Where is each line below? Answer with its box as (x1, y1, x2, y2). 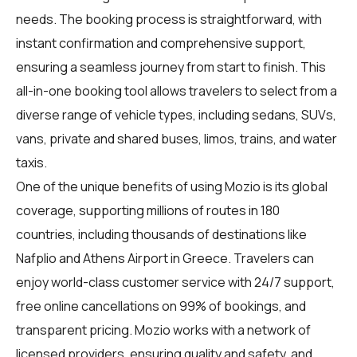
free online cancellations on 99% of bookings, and (16, 296, 306, 315)
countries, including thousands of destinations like (16, 225, 307, 243)
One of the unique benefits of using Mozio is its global (16, 177, 328, 195)
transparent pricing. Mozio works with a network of (16, 320, 311, 339)
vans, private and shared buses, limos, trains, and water (16, 129, 337, 147)
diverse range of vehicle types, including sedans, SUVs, (16, 105, 336, 124)
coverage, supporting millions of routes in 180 (16, 201, 280, 219)
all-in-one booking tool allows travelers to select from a (16, 81, 337, 100)
